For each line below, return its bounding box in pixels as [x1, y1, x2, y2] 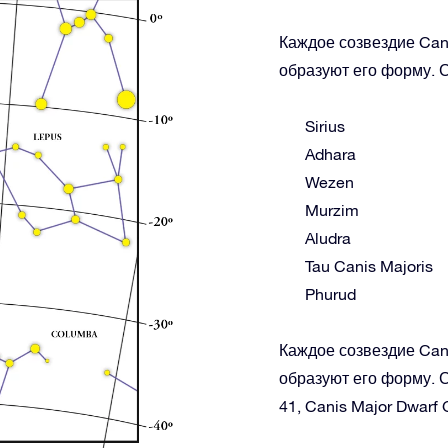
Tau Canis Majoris [305, 257, 433, 275]
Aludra [305, 229, 351, 247]
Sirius [305, 117, 345, 135]
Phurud [305, 285, 356, 303]
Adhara [305, 145, 356, 163]
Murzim [305, 201, 359, 219]
